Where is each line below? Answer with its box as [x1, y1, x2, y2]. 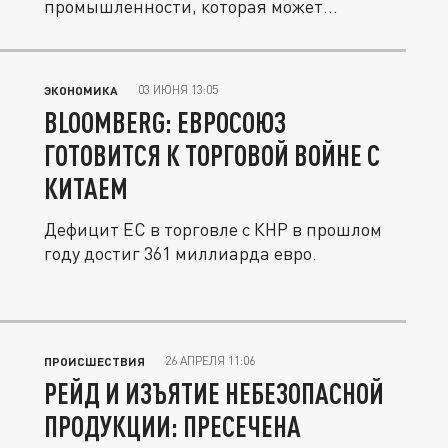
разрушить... [44, 19, 149, 41]
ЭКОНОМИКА [44, 83, 118, 97]
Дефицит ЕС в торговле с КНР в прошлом [44, 218, 382, 240]
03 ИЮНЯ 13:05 [138, 82, 218, 97]
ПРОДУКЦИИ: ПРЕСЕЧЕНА [44, 409, 301, 443]
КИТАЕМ [44, 171, 128, 205]
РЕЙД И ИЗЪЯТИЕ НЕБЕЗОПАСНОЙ [44, 376, 384, 410]
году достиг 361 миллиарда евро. [44, 242, 317, 264]
